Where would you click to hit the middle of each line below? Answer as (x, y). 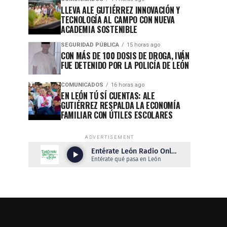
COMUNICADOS (82, 85)
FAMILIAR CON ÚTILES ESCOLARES (117, 115)
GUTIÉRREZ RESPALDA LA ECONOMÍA (121, 105)
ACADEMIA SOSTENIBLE (99, 29)
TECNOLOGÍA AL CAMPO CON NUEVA (118, 20)
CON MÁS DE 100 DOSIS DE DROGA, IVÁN (125, 56)
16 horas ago (128, 85)
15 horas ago (143, 45)
